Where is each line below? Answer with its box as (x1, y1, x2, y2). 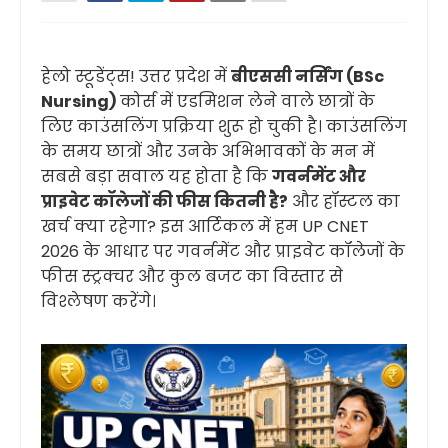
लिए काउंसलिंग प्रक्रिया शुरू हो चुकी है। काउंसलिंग (41, 115, 407, 138)
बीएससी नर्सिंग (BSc (231, 65, 384, 88)
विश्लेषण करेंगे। (41, 290, 156, 313)
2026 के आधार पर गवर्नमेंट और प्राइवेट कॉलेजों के (41, 240, 405, 263)
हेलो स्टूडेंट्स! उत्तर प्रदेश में (41, 65, 231, 88)
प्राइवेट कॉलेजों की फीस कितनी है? (41, 190, 288, 213)
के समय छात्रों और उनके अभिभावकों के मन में (41, 140, 375, 163)
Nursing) (41, 90, 116, 113)
